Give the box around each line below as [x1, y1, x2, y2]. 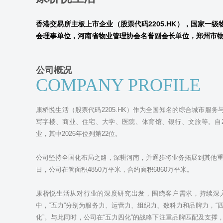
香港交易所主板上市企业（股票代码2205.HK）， [36, 20, 191, 28]
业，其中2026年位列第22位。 [36, 130, 121, 137]
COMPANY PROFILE [36, 75, 201, 95]
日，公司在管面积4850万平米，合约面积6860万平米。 [36, 166, 193, 173]
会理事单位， [36, 32, 78, 40]
